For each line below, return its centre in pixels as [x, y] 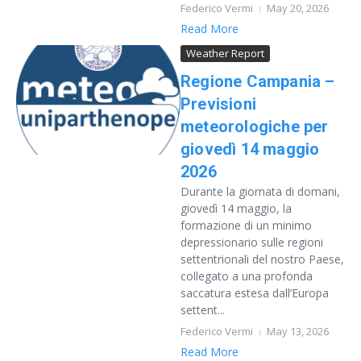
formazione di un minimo [246, 225]
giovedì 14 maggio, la [236, 208]
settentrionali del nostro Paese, [262, 259]
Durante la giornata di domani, [260, 191]
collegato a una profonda [247, 276]
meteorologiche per [255, 127]
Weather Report [225, 53]
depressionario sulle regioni [252, 242]
